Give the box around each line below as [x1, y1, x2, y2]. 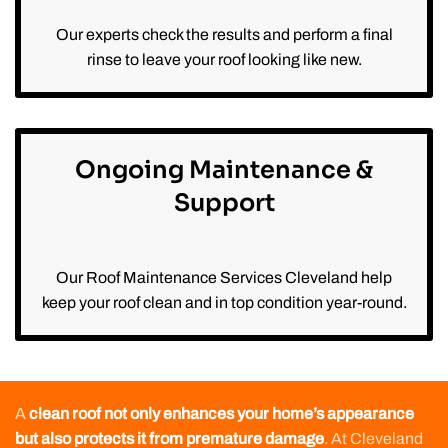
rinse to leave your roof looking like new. [86, 51, 362, 69]
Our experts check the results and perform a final [55, 26, 393, 44]
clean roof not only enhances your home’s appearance [29, 405, 414, 423]
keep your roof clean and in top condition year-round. [41, 294, 407, 312]
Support [173, 188, 275, 219]
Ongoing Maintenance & [75, 155, 373, 186]
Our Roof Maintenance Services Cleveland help [56, 269, 392, 287]
